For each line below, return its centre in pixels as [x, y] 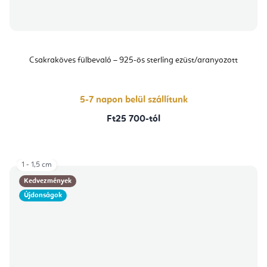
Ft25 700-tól [133, 119]
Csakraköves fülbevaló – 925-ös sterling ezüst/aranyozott [133, 60]
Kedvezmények [48, 181]
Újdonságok [43, 195]
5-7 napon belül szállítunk [133, 100]
